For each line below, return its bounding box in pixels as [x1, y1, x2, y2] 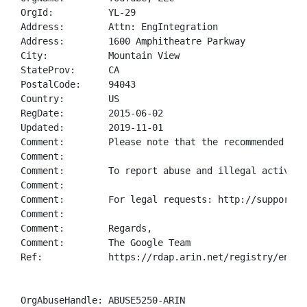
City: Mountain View [21, 50, 180, 61]
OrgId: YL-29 [21, 7, 136, 18]
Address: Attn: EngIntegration [21, 21, 218, 32]
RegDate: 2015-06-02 [21, 108, 163, 119]
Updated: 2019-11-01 [21, 122, 163, 133]
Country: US [21, 93, 119, 104]
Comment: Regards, [21, 223, 158, 234]
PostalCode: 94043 [21, 79, 136, 90]
